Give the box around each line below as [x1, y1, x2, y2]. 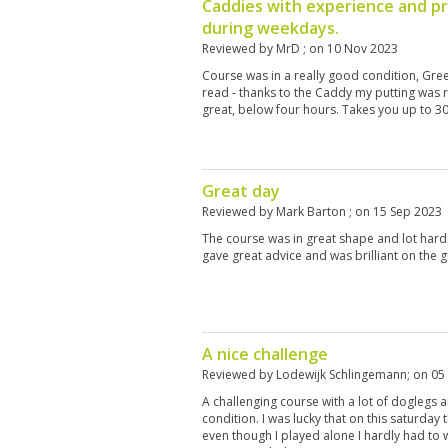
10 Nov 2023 [327, 40, 398, 57]
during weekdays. [202, 17, 339, 39]
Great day [202, 180, 280, 202]
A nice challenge [202, 343, 328, 365]
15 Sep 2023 [373, 203, 442, 220]
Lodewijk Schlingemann [276, 366, 407, 383]
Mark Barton [276, 203, 349, 220]
